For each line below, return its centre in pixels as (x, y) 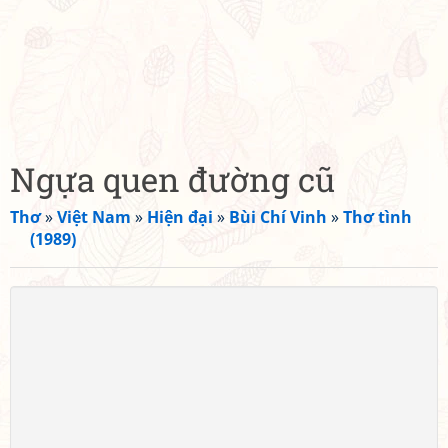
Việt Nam (94, 217)
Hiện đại (180, 217)
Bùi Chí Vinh (278, 217)
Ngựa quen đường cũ (172, 179)
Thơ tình (377, 217)
